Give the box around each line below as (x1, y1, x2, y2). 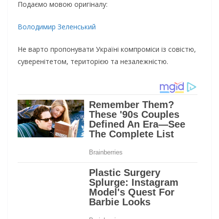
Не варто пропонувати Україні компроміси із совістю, (18, 44, 196, 54)
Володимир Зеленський (18, 22, 96, 31)
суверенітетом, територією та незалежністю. (18, 56, 168, 66)
